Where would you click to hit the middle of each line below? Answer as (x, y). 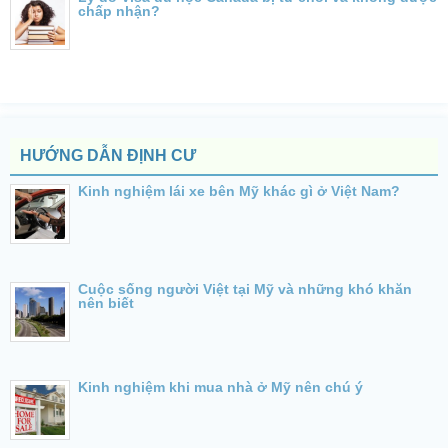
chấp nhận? (119, 10)
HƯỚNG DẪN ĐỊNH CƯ (108, 155)
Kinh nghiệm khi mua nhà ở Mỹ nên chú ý (220, 386)
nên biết (106, 302)
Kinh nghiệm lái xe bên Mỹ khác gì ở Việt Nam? (239, 190)
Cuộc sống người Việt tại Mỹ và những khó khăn (245, 288)
